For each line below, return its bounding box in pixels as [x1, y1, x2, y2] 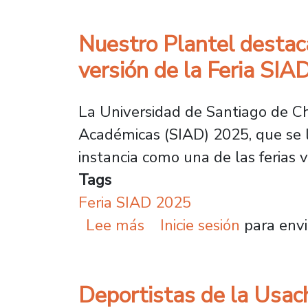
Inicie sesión [159, 214, 240, 236]
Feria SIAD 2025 [78, 191, 191, 213]
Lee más [86, 214, 145, 236]
